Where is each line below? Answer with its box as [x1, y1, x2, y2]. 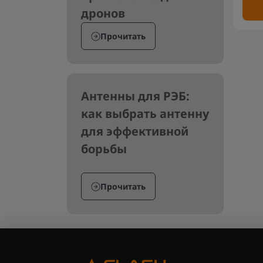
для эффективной [81, 123, 188, 139]
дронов [81, 5, 125, 21]
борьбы [81, 141, 127, 157]
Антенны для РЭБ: [81, 88, 190, 104]
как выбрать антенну [81, 106, 209, 122]
